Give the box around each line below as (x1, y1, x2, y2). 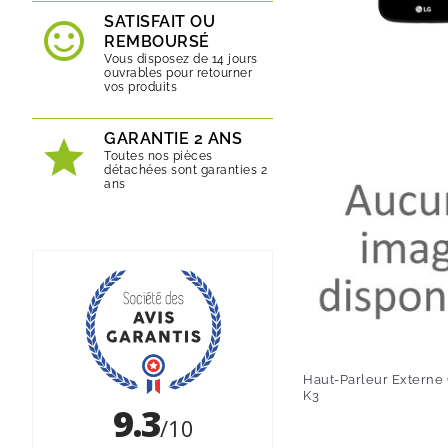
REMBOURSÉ (104, 32, 210, 51)
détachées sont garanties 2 (104, 163, 267, 177)
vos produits (104, 80, 177, 94)
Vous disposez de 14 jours (104, 52, 258, 66)
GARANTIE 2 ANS (104, 129, 242, 148)
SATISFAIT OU (104, 12, 215, 31)
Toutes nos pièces (104, 149, 213, 163)
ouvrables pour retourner (104, 66, 252, 80)
